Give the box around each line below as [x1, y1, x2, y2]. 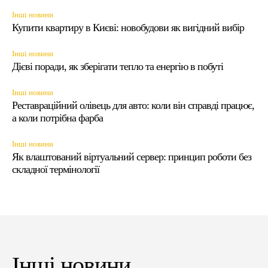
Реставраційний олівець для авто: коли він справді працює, [12, 99, 254, 112]
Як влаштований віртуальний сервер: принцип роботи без [12, 151, 251, 163]
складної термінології [12, 163, 99, 176]
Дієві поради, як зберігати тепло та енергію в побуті [12, 60, 223, 73]
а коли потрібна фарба [12, 112, 103, 124]
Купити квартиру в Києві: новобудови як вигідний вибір [12, 22, 244, 34]
